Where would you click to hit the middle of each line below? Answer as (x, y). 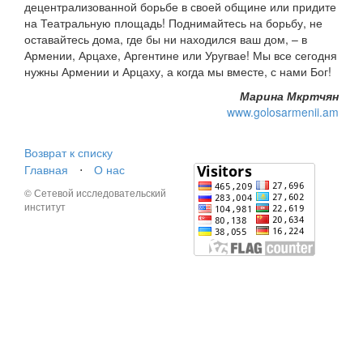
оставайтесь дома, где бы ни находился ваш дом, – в (166, 39)
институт (45, 207)
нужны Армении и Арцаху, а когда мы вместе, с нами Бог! (178, 72)
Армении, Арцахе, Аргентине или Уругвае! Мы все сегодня (181, 56)
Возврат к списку (68, 153)
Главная (46, 170)
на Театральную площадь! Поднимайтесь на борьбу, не (173, 23)
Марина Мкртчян (289, 96)
